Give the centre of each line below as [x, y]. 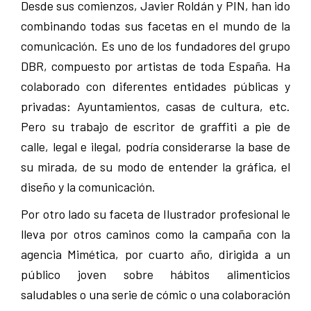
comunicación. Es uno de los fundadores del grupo [155, 46]
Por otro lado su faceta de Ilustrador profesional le [155, 214]
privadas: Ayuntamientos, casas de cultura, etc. [155, 107]
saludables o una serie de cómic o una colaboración [155, 295]
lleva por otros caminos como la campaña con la [155, 234]
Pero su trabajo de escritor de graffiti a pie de [155, 127]
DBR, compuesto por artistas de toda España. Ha [155, 66]
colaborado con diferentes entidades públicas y [155, 86]
